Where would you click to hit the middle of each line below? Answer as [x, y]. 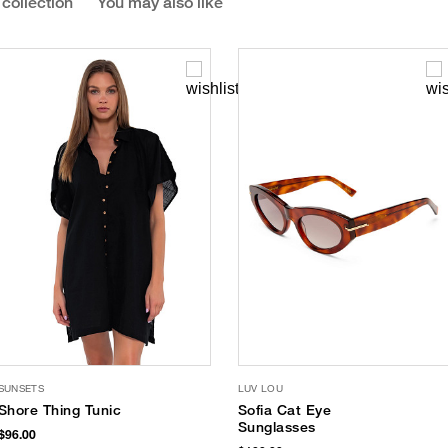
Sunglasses [276, 427]
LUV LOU [260, 388]
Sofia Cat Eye [284, 410]
